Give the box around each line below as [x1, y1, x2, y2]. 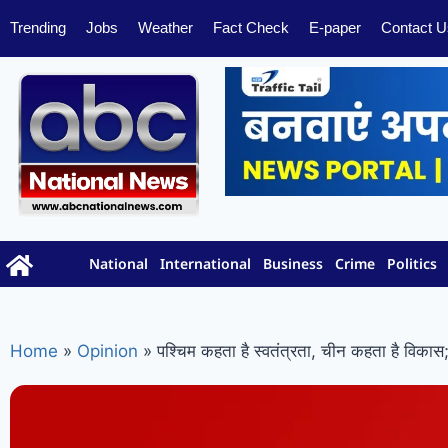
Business [263, 254, 324, 274]
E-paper [309, 19, 361, 37]
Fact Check [213, 19, 289, 37]
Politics [387, 254, 438, 274]
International [160, 254, 252, 274]
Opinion [77, 340, 138, 361]
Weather [138, 19, 193, 37]
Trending [10, 19, 66, 37]
